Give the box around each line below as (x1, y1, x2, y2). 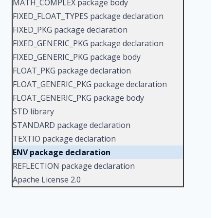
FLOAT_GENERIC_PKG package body (13, 92, 144, 103)
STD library (13, 106, 54, 117)
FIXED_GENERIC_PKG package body (13, 52, 141, 62)
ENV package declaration (13, 147, 110, 158)
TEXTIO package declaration (13, 133, 116, 144)
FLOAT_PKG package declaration (13, 65, 131, 76)
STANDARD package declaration (13, 120, 130, 130)
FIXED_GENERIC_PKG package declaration (13, 38, 163, 49)
